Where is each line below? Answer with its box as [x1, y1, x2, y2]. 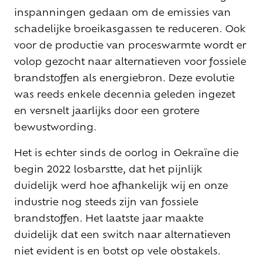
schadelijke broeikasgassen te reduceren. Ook [14, 22, 246, 35]
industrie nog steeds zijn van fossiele [14, 195, 198, 208]
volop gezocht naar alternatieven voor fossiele [14, 54, 246, 68]
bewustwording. [14, 120, 96, 133]
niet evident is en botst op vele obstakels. [14, 244, 220, 257]
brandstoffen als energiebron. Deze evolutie [14, 71, 235, 84]
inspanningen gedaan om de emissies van [14, 5, 231, 19]
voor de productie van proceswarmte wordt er [14, 38, 246, 51]
